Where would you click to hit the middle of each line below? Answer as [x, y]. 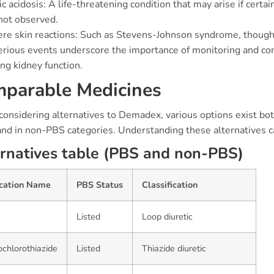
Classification [170, 185]
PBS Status [100, 185]
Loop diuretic [167, 217]
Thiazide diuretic [174, 248]
